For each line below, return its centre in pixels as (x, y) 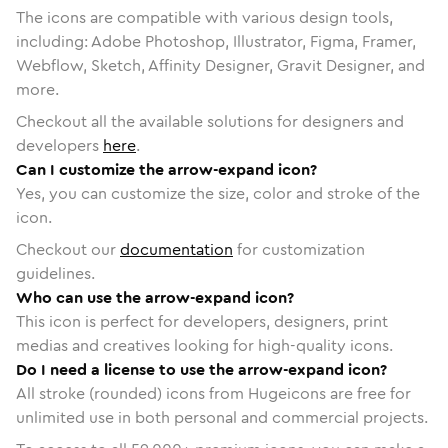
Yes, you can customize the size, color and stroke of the (218, 193)
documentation (176, 249)
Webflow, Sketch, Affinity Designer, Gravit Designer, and (220, 65)
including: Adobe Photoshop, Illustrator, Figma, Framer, (216, 41)
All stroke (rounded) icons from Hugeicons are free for (213, 393)
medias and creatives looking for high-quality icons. (204, 345)
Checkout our (68, 249)
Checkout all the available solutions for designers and (210, 121)
